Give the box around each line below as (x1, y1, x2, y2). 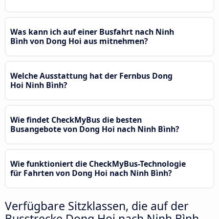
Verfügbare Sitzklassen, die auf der (5, 197, 189, 214)
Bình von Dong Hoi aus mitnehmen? (10, 35, 148, 46)
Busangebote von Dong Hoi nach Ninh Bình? (10, 123, 179, 134)
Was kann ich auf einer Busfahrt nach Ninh (10, 26, 174, 37)
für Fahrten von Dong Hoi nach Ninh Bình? (10, 167, 172, 178)
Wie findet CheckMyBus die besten (10, 114, 142, 125)
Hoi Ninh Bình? (10, 79, 67, 90)
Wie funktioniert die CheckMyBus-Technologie (10, 158, 186, 169)
